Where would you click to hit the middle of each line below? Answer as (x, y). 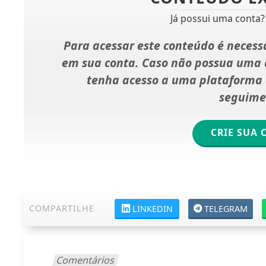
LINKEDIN (152, 208)
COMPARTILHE (62, 208)
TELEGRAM (226, 208)
